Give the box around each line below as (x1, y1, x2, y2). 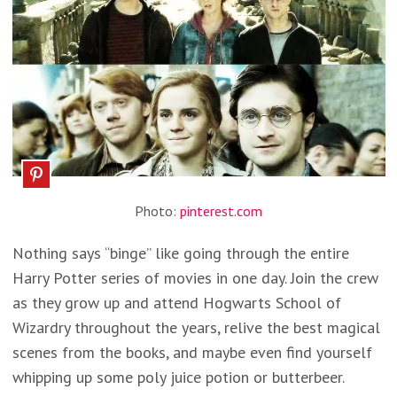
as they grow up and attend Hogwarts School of (12, 292, 341, 313)
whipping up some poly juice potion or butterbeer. (12, 367, 345, 387)
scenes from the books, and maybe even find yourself (12, 342, 372, 362)
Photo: (135, 202, 180, 220)
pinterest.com (180, 202, 262, 220)
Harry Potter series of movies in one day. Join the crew (12, 268, 378, 288)
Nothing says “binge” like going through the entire (12, 243, 349, 263)
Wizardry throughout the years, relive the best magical (12, 317, 380, 338)
